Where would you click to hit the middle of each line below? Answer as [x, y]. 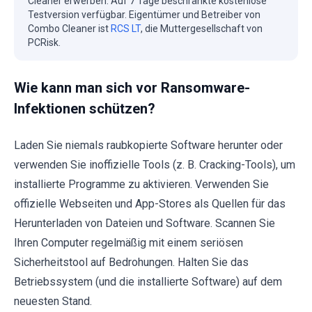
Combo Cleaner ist [69, 28]
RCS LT [126, 28]
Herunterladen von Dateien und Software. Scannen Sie [145, 223]
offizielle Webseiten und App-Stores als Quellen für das [150, 203]
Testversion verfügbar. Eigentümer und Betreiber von [144, 14]
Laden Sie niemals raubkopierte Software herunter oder [148, 145]
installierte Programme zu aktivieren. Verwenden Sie [141, 184]
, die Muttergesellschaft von [202, 28]
